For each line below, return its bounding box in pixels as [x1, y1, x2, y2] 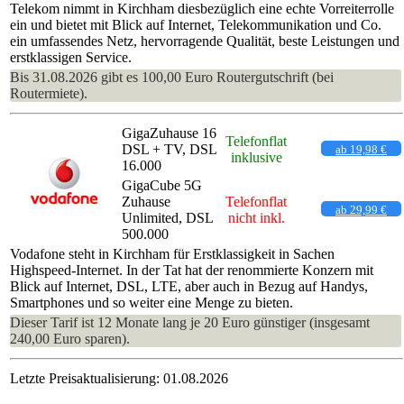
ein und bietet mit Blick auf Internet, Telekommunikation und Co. [10, 16, 381, 32]
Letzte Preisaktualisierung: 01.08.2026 [10, 370, 228, 386]
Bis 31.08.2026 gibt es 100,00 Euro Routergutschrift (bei [10, 69, 334, 85]
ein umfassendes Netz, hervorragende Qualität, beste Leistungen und [10, 32, 399, 49]
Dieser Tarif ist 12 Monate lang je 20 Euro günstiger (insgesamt [10, 314, 370, 330]
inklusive [230, 149, 282, 165]
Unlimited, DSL [122, 209, 213, 225]
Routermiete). [10, 85, 87, 101]
